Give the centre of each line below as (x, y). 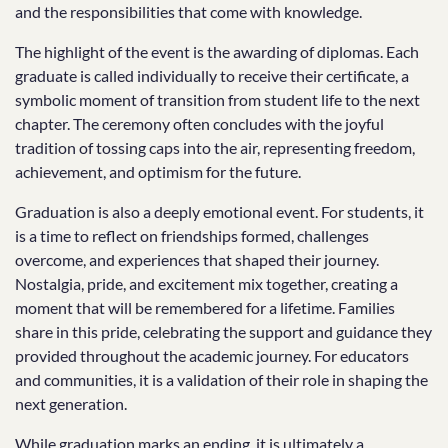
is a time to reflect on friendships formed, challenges (192, 235)
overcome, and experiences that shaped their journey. (197, 259)
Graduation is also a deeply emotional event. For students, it (219, 211)
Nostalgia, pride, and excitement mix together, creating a (206, 283)
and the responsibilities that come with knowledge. (188, 11)
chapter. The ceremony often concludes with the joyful (199, 123)
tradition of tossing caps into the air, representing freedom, (215, 147)
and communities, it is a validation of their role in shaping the (221, 379)
